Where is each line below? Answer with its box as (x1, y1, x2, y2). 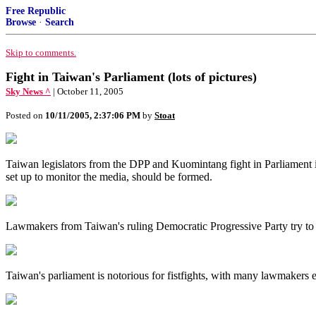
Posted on (6, 110, 45, 121)
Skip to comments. (6, 47, 76, 58)
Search (45, 17, 74, 28)
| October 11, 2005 (53, 86, 123, 97)
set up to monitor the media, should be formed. (6, 171, 212, 183)
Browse (6, 17, 36, 28)
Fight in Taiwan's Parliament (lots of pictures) (6, 70, 257, 84)
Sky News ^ (6, 86, 51, 97)
